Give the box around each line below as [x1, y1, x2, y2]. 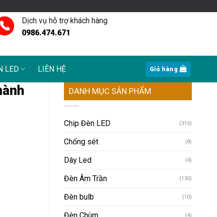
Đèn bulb [64, 192, 94, 202]
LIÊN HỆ [38, 64, 66, 74]
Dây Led [64, 155, 92, 165]
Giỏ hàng [150, 65, 178, 73]
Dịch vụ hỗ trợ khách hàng [22, 16, 108, 25]
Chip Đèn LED [64, 119, 110, 128]
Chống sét [64, 137, 98, 147]
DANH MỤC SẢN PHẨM [69, 86, 151, 96]
